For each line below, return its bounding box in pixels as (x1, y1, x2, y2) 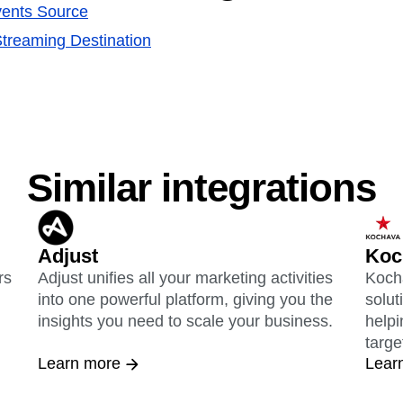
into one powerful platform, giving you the (38, 291, 333, 309)
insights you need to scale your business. (38, 312, 333, 331)
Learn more (38, 354, 121, 373)
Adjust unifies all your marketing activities (38, 269, 333, 288)
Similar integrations (27, 166, 376, 210)
